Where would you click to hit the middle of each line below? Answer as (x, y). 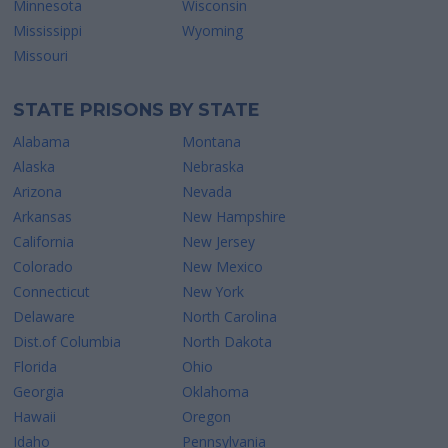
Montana (212, 142)
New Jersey (219, 242)
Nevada (207, 192)
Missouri (41, 56)
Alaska (34, 167)
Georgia (39, 392)
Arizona (38, 192)
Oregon (207, 417)
